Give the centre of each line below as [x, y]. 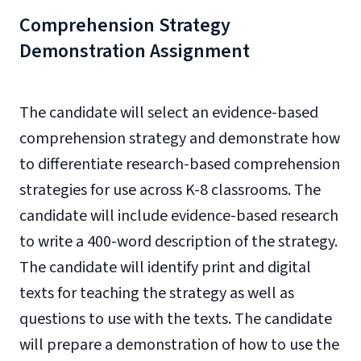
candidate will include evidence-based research [179, 216]
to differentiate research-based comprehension [180, 164]
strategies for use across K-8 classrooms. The [170, 190]
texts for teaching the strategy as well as [157, 293]
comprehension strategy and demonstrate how [180, 139]
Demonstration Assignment [135, 51]
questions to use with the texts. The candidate [176, 319]
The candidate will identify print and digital [165, 268]
